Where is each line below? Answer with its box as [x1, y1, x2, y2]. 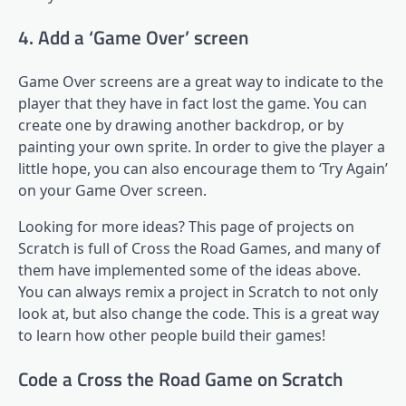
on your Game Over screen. [18, 180, 207, 201]
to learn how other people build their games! [18, 325, 325, 346]
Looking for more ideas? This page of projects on [18, 217, 354, 237]
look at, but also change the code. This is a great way [18, 304, 379, 324]
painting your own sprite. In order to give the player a [18, 137, 385, 158]
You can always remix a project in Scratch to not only [18, 282, 378, 303]
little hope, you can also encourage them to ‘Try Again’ [18, 159, 388, 179]
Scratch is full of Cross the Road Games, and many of [18, 238, 381, 259]
